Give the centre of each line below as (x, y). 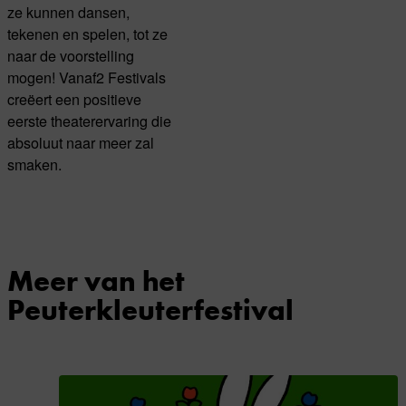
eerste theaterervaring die (89, 121)
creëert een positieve (74, 99)
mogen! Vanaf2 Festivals (87, 77)
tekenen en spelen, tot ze (87, 34)
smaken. (34, 164)
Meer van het (96, 280)
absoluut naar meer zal (81, 143)
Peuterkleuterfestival (150, 309)
